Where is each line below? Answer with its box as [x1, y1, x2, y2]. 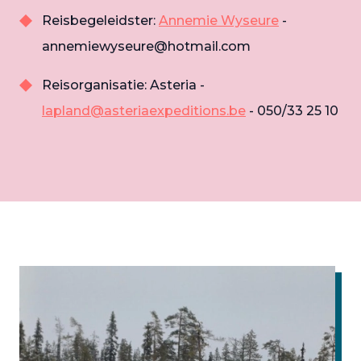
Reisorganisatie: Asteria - [42, 77, 205, 93]
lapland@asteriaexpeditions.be [42, 102, 246, 118]
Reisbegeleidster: [42, 12, 159, 28]
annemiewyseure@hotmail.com [42, 38, 251, 54]
